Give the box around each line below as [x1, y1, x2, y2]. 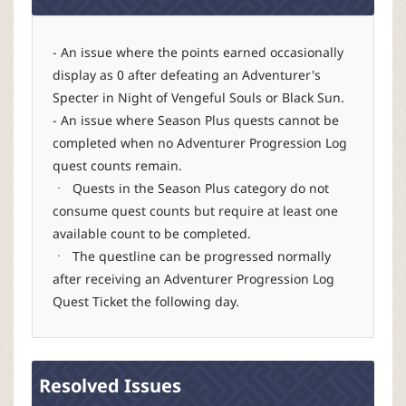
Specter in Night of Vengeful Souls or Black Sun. [53, 89, 344, 107]
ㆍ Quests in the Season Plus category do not [53, 179, 329, 198]
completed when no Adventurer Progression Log [53, 134, 347, 152]
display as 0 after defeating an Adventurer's [53, 66, 321, 84]
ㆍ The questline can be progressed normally [53, 247, 331, 266]
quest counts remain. [53, 157, 182, 175]
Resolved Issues [39, 373, 181, 399]
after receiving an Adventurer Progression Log [53, 270, 334, 288]
